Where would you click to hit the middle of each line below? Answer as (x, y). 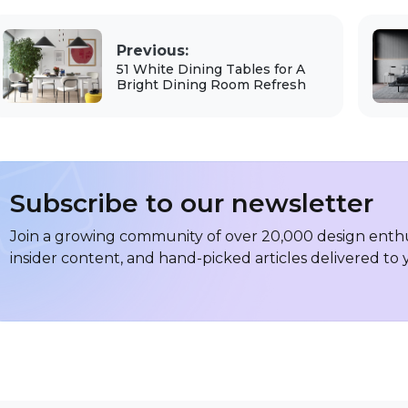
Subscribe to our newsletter (192, 204)
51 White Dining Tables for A (210, 69)
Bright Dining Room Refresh (211, 84)
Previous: (152, 50)
